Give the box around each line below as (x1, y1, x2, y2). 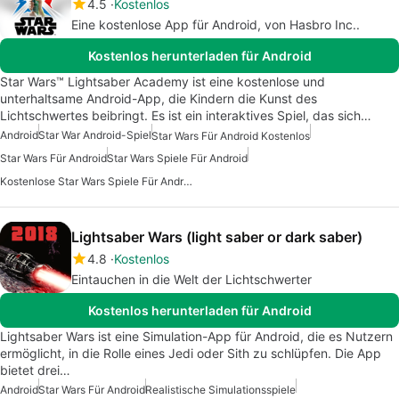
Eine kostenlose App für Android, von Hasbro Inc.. (71, 16, 360, 32)
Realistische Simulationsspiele (145, 383, 296, 397)
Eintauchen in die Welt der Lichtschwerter (71, 272, 312, 288)
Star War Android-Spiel (38, 127, 151, 142)
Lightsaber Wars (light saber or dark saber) (71, 228, 362, 247)
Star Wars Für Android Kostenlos (151, 129, 310, 143)
